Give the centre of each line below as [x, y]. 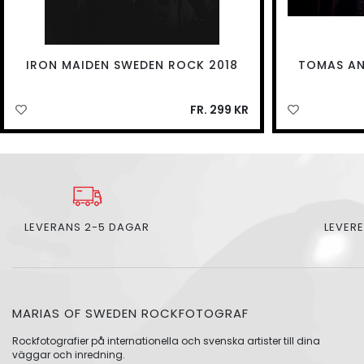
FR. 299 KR [219, 110]
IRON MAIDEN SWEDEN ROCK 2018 [132, 65]
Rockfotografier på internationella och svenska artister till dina [166, 341]
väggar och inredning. [69, 355]
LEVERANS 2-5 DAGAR [87, 227]
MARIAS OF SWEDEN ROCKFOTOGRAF [130, 314]
